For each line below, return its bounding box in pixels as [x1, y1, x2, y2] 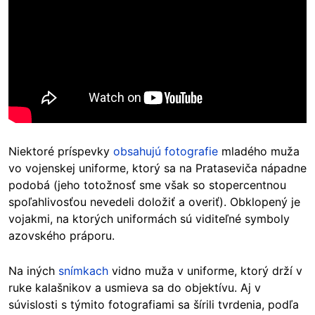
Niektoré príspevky [8, 143, 113, 158]
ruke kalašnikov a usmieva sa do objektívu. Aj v [8, 280, 261, 295]
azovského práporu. [8, 228, 118, 243]
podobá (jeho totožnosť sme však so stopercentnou [8, 177, 286, 192]
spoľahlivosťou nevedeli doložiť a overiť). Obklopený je [8, 194, 300, 209]
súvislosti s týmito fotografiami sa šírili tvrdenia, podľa [8, 297, 299, 311]
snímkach [58, 263, 108, 278]
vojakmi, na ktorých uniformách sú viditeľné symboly [8, 211, 290, 226]
